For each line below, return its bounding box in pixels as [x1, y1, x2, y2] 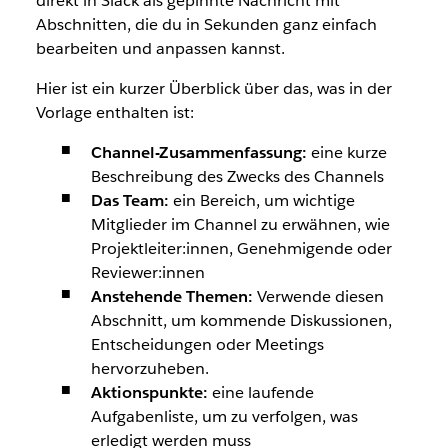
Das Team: [90, 189, 169, 211]
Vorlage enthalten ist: [35, 101, 194, 123]
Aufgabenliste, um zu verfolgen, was [90, 405, 358, 427]
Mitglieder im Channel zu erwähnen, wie [90, 213, 390, 235]
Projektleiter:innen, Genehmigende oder [90, 237, 392, 259]
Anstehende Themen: [90, 285, 253, 307]
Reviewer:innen [90, 261, 205, 283]
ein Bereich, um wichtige [168, 189, 355, 211]
